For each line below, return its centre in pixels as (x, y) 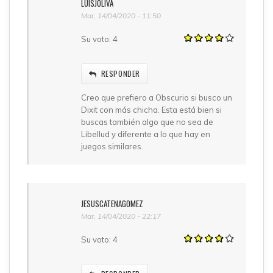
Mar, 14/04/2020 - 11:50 (121, 15)
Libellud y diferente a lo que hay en (146, 134)
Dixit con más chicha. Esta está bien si (151, 109)
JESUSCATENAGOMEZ (112, 203)
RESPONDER (121, 73)
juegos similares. (112, 146)
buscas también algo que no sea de (147, 122)
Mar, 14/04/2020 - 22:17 (121, 216)
